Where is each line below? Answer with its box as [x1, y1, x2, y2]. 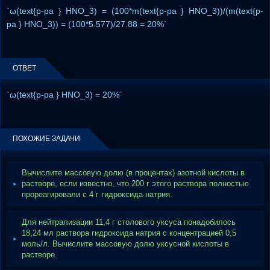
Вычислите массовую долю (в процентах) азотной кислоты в [22, 168, 245, 177]
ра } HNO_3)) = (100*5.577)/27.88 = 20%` [7, 19, 167, 29]
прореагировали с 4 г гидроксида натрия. [22, 190, 172, 199]
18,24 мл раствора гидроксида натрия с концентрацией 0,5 [22, 228, 236, 237]
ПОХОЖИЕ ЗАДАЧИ [13, 134, 80, 143]
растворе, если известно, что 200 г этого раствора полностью [22, 179, 249, 188]
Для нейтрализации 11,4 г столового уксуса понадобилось [22, 218, 236, 227]
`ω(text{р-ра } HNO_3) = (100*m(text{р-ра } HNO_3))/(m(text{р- [7, 6, 263, 16]
